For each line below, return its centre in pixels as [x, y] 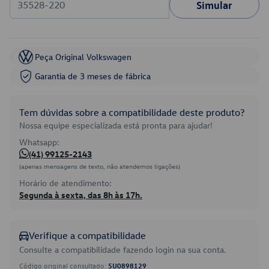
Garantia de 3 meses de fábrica [93, 76]
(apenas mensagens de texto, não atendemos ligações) [100, 166]
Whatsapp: [39, 142]
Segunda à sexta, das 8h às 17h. [81, 195]
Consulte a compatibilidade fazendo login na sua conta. [123, 249]
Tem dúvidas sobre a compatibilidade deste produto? [132, 112]
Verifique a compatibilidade [87, 235]
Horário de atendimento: [65, 183]
